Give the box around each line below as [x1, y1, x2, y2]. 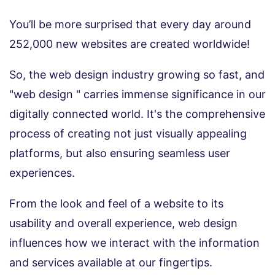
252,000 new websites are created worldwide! [9, 37, 253, 51]
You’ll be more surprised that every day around [9, 18, 251, 31]
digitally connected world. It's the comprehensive [9, 107, 265, 121]
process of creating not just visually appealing [9, 127, 247, 141]
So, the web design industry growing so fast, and [9, 68, 265, 82]
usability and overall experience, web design [9, 217, 238, 230]
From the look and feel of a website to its [9, 197, 223, 211]
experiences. [9, 166, 78, 180]
